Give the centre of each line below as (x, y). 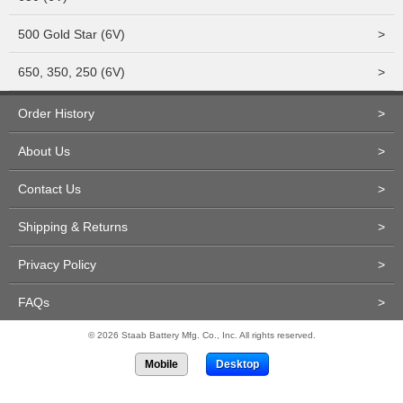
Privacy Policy (57, 264)
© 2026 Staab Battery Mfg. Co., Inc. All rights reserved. (201, 335)
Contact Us (49, 189)
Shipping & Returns (73, 227)
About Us (44, 151)
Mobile (161, 364)
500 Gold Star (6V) (72, 34)
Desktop (237, 364)
